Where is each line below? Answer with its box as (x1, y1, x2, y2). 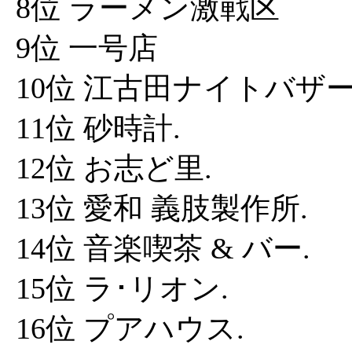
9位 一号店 (16, 31, 158, 64)
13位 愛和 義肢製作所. (16, 192, 308, 225)
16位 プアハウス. (16, 312, 244, 345)
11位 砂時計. (16, 112, 181, 145)
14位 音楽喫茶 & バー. (16, 232, 310, 265)
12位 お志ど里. (16, 152, 212, 185)
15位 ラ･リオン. (16, 272, 229, 305)
